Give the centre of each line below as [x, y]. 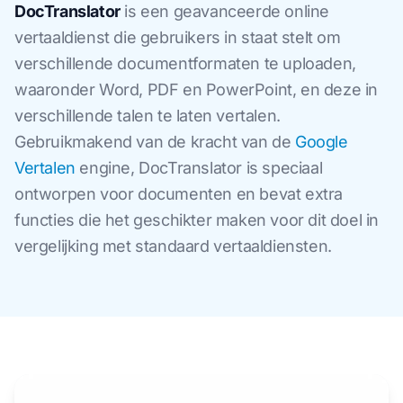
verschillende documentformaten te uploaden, [185, 63]
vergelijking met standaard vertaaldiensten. [173, 246]
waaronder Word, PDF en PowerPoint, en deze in [197, 90]
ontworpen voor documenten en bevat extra [179, 194]
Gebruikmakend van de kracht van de [155, 142]
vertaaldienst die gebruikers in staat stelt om [178, 37]
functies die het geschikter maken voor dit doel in [197, 220]
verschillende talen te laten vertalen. [148, 116]
